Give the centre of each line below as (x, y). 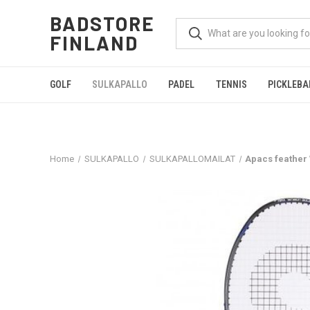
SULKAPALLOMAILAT (192, 159)
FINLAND (94, 43)
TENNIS (231, 84)
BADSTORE (103, 24)
